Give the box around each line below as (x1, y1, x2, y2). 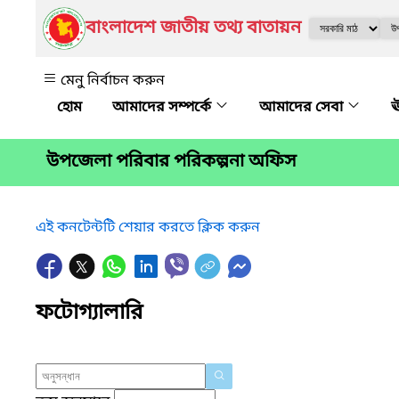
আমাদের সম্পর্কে (112, 98, 215, 118)
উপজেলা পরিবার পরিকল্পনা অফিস (46, 151, 297, 175)
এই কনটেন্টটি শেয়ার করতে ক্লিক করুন (36, 217, 260, 238)
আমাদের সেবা (259, 98, 346, 118)
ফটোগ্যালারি (36, 298, 142, 328)
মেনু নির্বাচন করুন (61, 71, 165, 91)
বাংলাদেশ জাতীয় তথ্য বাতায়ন (85, 17, 301, 40)
